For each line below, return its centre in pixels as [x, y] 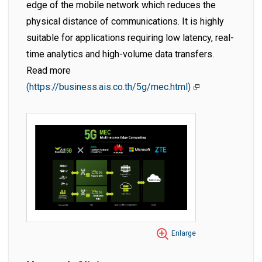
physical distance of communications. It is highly [125, 22]
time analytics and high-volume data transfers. [120, 54]
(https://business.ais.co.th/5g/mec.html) [110, 87]
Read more [49, 71]
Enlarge [184, 234]
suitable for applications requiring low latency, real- [130, 38]
